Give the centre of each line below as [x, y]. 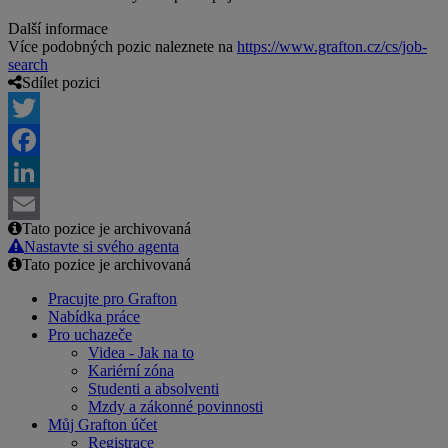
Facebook [39, 172]
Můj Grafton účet [102, 425]
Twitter [30, 140]
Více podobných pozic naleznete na [122, 47]
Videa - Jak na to [141, 353]
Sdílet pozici [61, 83]
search [28, 65]
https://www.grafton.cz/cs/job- [332, 47]
